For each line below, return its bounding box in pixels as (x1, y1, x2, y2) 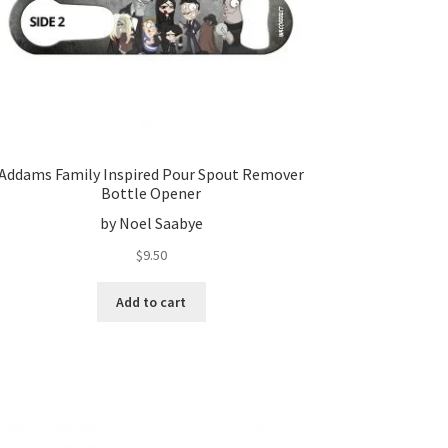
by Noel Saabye (99, 213, 203, 234)
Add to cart (116, 292, 187, 311)
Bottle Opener (101, 182, 202, 203)
